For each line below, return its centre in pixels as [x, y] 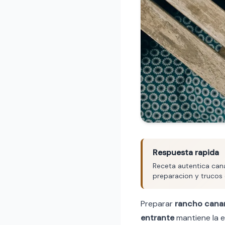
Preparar [158, 203]
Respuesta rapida [186, 152]
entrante [157, 217]
